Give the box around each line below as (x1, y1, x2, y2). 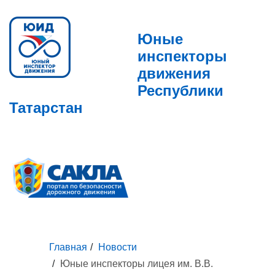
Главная (49, 242, 87, 252)
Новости (98, 242, 137, 252)
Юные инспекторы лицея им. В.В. (60, 258, 213, 269)
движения (137, 65, 211, 82)
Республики (137, 82, 223, 99)
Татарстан (9, 99, 83, 116)
